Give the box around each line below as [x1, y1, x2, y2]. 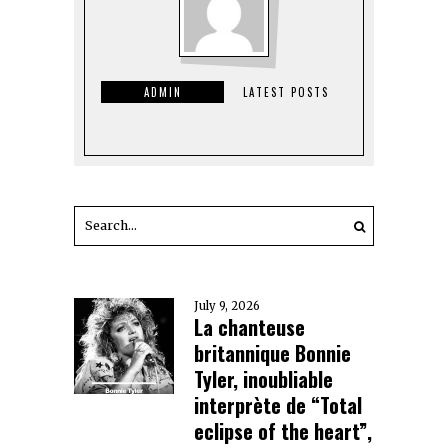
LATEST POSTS [242, 83, 329, 100]
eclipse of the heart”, [194, 415, 372, 446]
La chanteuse [194, 311, 305, 342]
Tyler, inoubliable [194, 363, 333, 394]
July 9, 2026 [194, 298, 260, 313]
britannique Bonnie [194, 337, 351, 368]
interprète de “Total [194, 389, 362, 420]
